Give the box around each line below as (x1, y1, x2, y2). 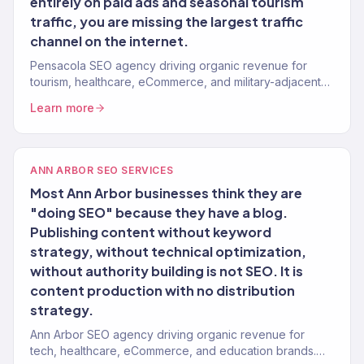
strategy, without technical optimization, (30, 243, 306, 260)
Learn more (30, 101, 94, 115)
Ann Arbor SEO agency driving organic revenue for (30, 327, 305, 341)
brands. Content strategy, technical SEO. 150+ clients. (30, 91, 312, 105)
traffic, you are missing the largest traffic (30, 13, 303, 30)
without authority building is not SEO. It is (30, 262, 303, 279)
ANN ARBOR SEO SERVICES (30, 164, 174, 176)
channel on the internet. (30, 32, 188, 50)
